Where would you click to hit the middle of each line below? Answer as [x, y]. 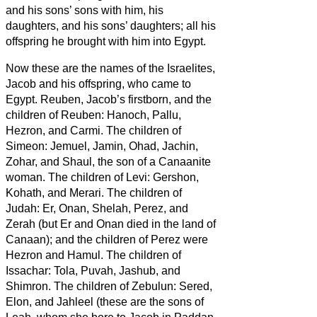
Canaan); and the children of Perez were [107, 239]
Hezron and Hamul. [56, 255]
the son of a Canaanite [153, 161]
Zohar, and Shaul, [50, 161]
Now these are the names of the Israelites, [110, 68]
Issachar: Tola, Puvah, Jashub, [82, 270]
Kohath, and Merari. [56, 192]
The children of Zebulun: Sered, [133, 286]
